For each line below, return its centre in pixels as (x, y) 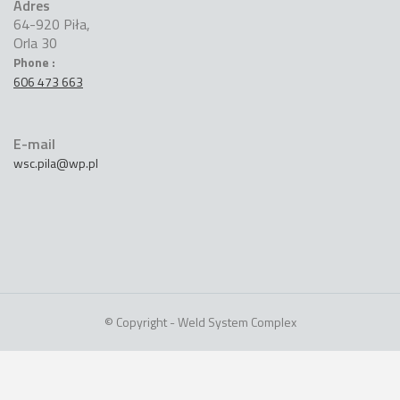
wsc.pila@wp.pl (56, 163)
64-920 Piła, (52, 25)
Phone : (34, 62)
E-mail (34, 144)
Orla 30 (35, 43)
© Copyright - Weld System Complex (200, 322)
